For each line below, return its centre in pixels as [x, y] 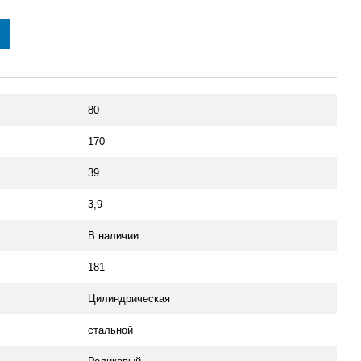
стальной [110, 330]
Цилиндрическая [129, 299]
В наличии [113, 236]
